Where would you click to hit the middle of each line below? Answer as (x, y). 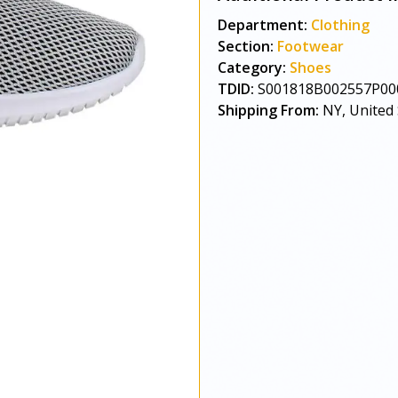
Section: (246, 46)
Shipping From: (268, 110)
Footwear (310, 46)
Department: (263, 25)
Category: (252, 68)
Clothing (340, 25)
